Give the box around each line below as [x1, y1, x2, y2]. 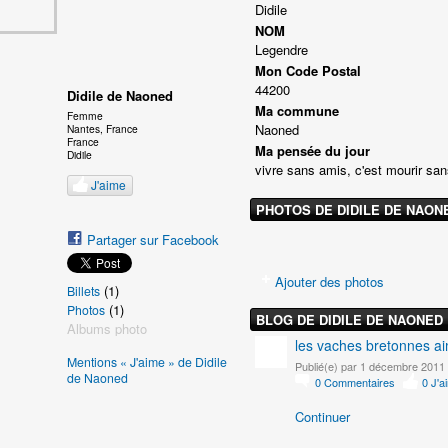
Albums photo [67, 318, 147, 338]
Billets [67, 281, 100, 300]
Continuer [295, 407, 350, 427]
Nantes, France [67, 120, 138, 136]
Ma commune [255, 100, 339, 120]
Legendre [255, 39, 308, 59]
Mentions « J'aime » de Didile [67, 352, 227, 371]
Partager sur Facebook [87, 229, 219, 249]
